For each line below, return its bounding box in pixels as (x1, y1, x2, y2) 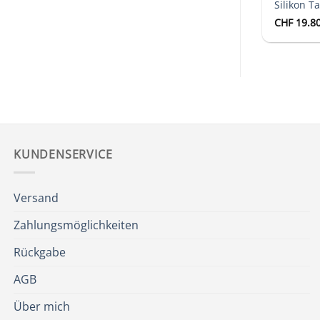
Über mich (14, 299, 70, 315)
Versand (14, 190, 59, 206)
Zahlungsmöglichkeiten (14, 217, 139, 234)
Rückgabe (14, 244, 66, 261)
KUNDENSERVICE (14, 146, 113, 163)
